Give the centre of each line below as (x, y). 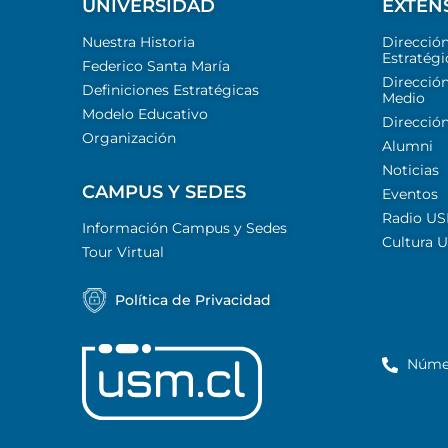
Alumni (407, 145)
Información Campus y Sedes (184, 227)
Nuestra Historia (138, 41)
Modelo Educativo (145, 113)
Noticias (410, 169)
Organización (129, 137)
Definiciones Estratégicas (170, 89)
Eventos (410, 193)
